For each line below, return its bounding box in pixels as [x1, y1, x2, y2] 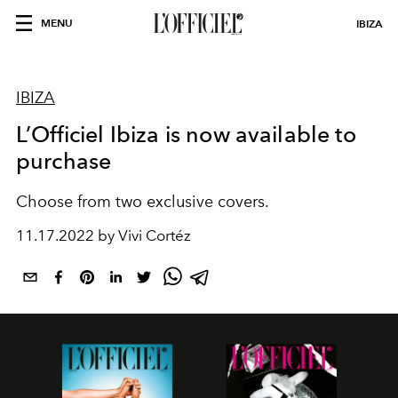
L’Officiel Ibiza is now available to [16, 121, 356, 147]
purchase [16, 147, 112, 174]
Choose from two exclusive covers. [16, 192, 273, 211]
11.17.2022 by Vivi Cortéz [16, 227, 191, 244]
